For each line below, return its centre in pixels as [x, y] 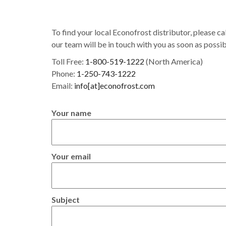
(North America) [174, 61]
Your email [71, 156]
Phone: [64, 73]
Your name [71, 113]
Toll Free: [68, 61]
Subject [66, 200]
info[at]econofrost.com [115, 86]
